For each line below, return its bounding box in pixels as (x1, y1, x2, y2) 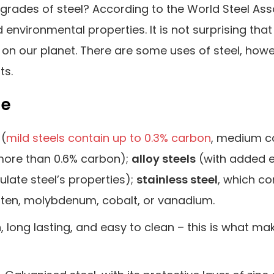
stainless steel (136, 171, 218, 187)
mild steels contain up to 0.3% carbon (6, 130, 211, 146)
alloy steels (131, 150, 196, 166)
